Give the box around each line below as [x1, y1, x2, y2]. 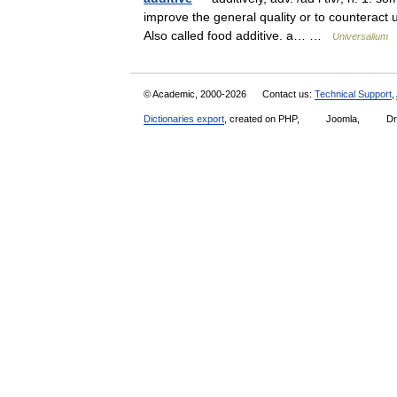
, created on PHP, [224, 113, 302, 124]
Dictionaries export [144, 113, 224, 124]
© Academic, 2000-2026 [144, 89, 249, 99]
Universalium [332, 31, 388, 42]
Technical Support [315, 89, 392, 99]
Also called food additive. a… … [144, 28, 332, 43]
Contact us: [262, 89, 315, 99]
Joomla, [323, 113, 362, 124]
